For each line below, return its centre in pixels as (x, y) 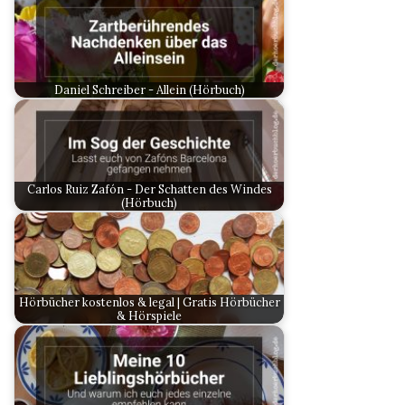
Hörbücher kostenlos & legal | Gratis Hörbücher (149, 301)
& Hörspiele (149, 315)
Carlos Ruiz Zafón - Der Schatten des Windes (149, 188)
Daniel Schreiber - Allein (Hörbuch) (149, 89)
